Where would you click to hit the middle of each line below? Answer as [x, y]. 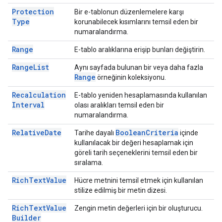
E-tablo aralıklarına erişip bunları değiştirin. [140, 50]
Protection [33, 12]
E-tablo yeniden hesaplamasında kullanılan [141, 95]
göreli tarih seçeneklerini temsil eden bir [136, 153]
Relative [28, 133]
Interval [28, 105]
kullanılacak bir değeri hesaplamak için [134, 143]
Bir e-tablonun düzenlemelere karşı [129, 12]
